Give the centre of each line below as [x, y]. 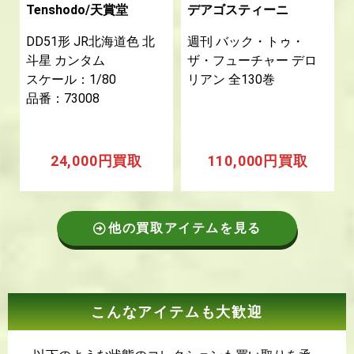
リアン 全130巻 [231, 80]
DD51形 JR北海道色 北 [90, 42]
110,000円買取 [258, 160]
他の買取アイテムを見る [185, 228]
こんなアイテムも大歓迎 [177, 311]
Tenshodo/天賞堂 [77, 10]
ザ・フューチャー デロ [252, 61]
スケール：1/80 [71, 80]
